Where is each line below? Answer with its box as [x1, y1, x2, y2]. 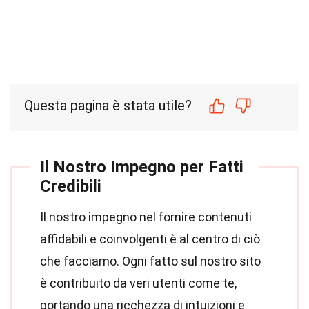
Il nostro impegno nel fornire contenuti [40, 210, 252, 224]
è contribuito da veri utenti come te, [40, 276, 237, 290]
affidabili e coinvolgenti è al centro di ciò [40, 232, 260, 246]
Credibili [40, 177, 101, 196]
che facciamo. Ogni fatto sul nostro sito [40, 254, 261, 268]
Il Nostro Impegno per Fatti [40, 157, 243, 177]
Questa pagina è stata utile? [24, 97, 192, 114]
